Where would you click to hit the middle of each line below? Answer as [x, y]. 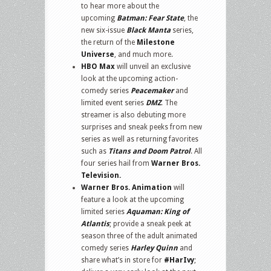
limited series [104, 211]
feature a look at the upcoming [132, 199]
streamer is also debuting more [133, 115]
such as [95, 151]
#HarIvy [179, 260]
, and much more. [144, 54]
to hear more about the [120, 6]
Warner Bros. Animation [126, 187]
